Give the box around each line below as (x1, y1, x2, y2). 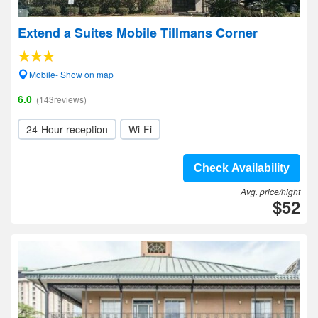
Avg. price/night (241, 185, 300, 197)
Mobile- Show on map (29, 68, 114, 80)
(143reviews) (36, 93, 87, 105)
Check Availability (194, 162, 290, 174)
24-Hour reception (26, 122, 108, 136)
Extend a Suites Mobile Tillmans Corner (18, 23, 258, 42)
